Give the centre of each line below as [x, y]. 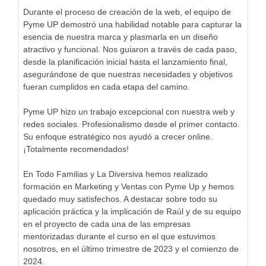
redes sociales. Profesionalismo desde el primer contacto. [132, 124]
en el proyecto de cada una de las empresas [107, 224]
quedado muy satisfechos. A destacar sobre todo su [120, 199]
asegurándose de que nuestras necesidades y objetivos [128, 74]
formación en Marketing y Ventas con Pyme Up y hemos [129, 186]
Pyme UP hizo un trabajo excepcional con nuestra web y [129, 111]
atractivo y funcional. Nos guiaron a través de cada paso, [130, 49]
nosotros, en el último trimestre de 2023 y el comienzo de [131, 248]
